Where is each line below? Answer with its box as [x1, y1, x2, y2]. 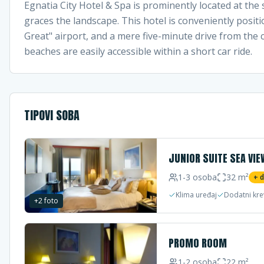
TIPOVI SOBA [24, 106, 80, 124]
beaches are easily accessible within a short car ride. [24, 45, 252, 58]
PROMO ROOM [169, 235, 227, 251]
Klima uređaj [176, 190, 217, 200]
